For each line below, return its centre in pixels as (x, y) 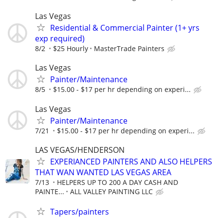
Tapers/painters (80, 211)
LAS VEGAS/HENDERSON (80, 150)
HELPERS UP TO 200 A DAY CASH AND (118, 182)
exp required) (60, 39)
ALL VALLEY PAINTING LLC (111, 191)
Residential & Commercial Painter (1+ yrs (125, 28)
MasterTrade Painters (129, 49)
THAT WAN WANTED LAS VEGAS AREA (103, 172)
